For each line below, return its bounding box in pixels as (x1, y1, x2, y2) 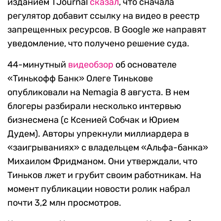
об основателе (113, 59, 177, 71)
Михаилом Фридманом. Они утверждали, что (7, 156, 197, 167)
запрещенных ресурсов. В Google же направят (7, 24, 206, 36)
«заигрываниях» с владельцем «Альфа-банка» (7, 142, 208, 153)
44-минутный (7, 59, 68, 71)
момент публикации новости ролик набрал (7, 184, 190, 195)
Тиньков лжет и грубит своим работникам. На (7, 170, 201, 181)
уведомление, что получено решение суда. (7, 38, 189, 49)
